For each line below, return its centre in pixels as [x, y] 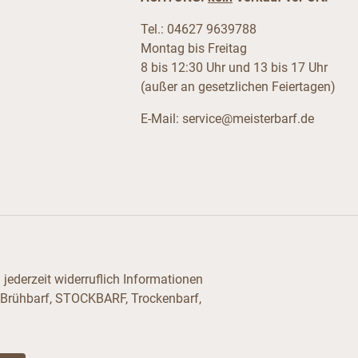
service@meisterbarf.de [248, 119]
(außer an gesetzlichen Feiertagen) [238, 87]
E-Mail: [161, 119]
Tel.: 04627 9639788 [198, 30]
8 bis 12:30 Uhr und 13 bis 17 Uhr [234, 68]
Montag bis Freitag [193, 49]
